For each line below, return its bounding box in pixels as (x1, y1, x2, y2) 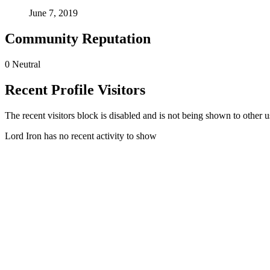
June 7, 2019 (29, 8, 78, 18)
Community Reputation (5, 30, 151, 46)
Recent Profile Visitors (5, 81, 145, 98)
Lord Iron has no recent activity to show (5, 130, 157, 141)
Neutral (12, 58, 40, 69)
